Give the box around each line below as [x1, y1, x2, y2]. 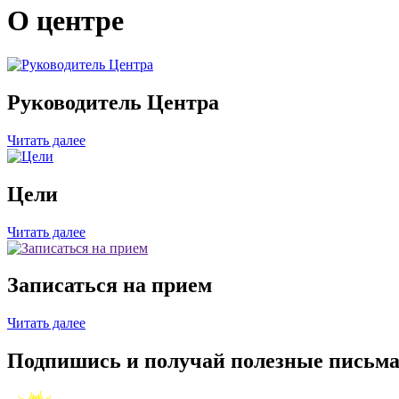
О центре [7, 4, 124, 37]
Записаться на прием [7, 273, 212, 297]
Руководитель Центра [7, 90, 219, 114]
